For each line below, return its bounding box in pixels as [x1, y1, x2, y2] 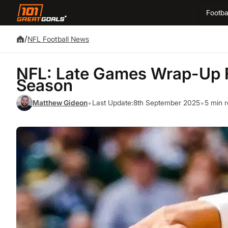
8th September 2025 [133, 98, 200, 107]
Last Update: [92, 98, 133, 107]
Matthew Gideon [33, 98, 88, 107]
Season [16, 75, 73, 96]
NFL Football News [27, 35, 89, 43]
